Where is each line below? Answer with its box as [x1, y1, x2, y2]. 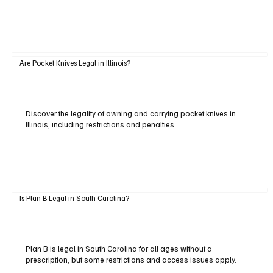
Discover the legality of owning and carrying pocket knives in [25, 108, 236, 118]
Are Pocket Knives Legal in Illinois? [19, 57, 130, 68]
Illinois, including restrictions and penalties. [25, 119, 176, 129]
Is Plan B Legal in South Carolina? [19, 193, 129, 203]
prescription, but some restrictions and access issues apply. [25, 254, 236, 264]
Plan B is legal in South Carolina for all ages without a [25, 243, 212, 253]
